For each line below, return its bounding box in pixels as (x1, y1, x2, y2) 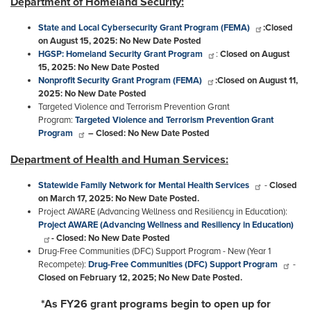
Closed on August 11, (217, 74, 298, 86)
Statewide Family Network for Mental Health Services (38, 179, 249, 191)
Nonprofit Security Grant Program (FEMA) (38, 74, 202, 86)
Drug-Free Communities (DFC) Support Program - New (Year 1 (38, 245, 271, 257)
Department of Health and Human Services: (10, 152, 228, 167)
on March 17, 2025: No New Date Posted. (38, 192, 199, 204)
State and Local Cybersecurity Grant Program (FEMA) (38, 22, 250, 33)
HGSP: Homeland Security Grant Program (38, 48, 203, 60)
